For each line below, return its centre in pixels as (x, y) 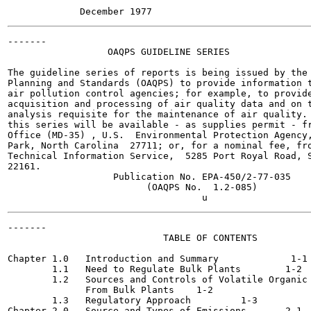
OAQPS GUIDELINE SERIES (119, 52)
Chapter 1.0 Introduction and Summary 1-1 (119, 259)
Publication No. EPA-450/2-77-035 (149, 177)
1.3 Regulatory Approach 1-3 (102, 300)
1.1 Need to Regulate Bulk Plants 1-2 (127, 269)
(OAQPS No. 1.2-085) (133, 187)
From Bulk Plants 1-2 (94, 290)
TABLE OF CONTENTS (133, 238)
